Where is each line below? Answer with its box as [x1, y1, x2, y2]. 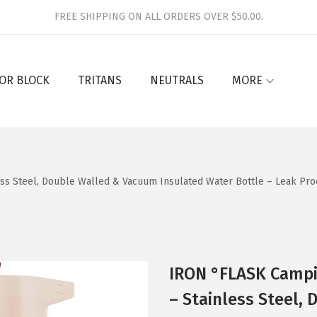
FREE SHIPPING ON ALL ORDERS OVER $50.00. [54, 11, 263, 23]
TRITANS [78, 74, 122, 87]
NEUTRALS [150, 74, 204, 87]
